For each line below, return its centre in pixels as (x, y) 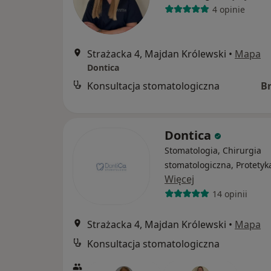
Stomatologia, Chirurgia (213, 150)
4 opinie (228, 9)
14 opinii (230, 194)
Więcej (179, 179)
